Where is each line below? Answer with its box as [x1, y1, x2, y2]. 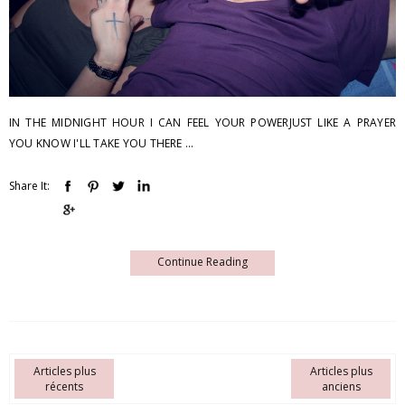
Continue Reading [157, 254, 248, 270]
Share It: [9, 178, 50, 194]
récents [45, 379, 83, 395]
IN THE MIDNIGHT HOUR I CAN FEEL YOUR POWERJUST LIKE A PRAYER [9, 115, 396, 131]
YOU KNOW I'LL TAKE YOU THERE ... [9, 136, 194, 152]
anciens [321, 379, 361, 395]
